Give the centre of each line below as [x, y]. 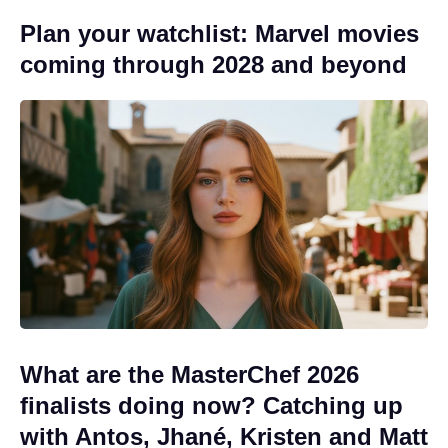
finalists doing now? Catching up [211, 406]
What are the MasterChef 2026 [189, 375]
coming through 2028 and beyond [213, 64]
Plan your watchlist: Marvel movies [219, 33]
